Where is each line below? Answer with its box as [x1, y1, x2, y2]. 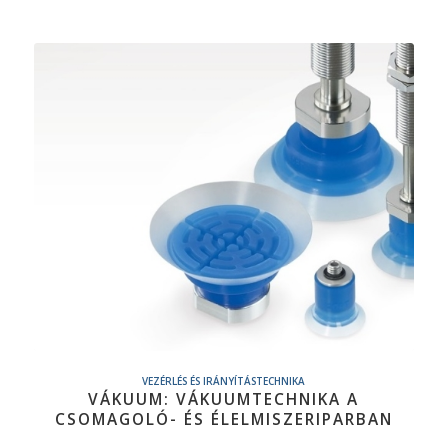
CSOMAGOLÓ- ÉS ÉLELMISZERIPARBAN [54, 408, 393, 430]
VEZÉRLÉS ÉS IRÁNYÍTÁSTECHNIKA [142, 373, 306, 388]
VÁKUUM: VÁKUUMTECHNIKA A [88, 388, 360, 410]
